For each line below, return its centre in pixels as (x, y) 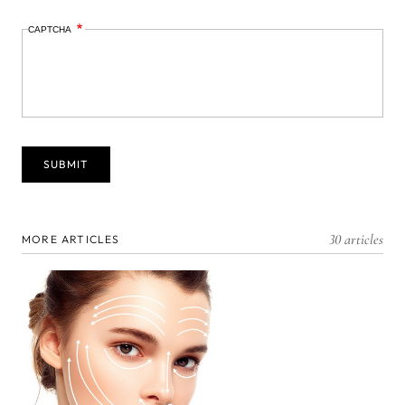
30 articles (356, 239)
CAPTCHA (52, 29)
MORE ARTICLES (71, 239)
